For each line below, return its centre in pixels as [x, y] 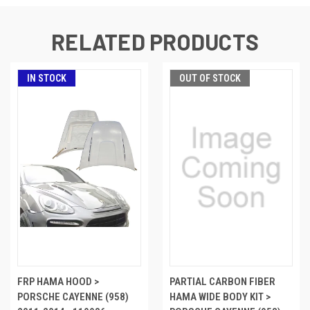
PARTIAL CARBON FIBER [222, 282]
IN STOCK [47, 79]
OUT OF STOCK [210, 79]
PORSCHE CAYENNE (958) [73, 297]
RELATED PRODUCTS [155, 42]
